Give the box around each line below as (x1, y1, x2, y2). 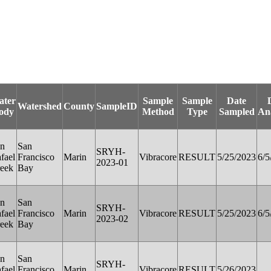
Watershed (18, 100, 62, 111)
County (64, 100, 94, 111)
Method (142, 106, 174, 117)
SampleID (96, 100, 137, 111)
